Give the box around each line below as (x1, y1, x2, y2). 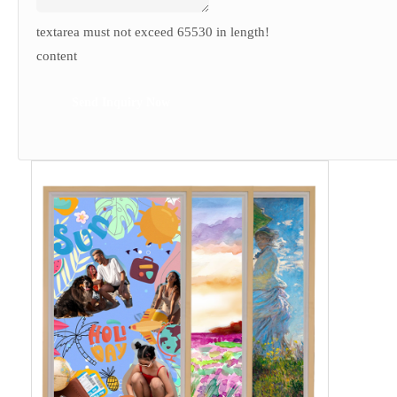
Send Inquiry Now (72, 95, 170, 109)
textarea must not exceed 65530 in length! (36, 24, 269, 39)
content (36, 48, 77, 63)
